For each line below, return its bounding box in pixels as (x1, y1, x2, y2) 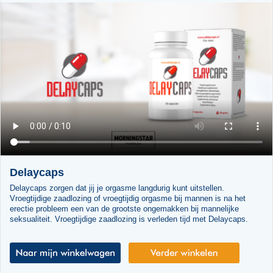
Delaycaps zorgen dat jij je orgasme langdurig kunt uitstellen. (9, 183, 224, 193)
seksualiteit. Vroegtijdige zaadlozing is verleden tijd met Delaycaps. (9, 214, 248, 224)
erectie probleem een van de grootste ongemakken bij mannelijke (9, 204, 239, 213)
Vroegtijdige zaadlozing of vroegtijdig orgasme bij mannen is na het (9, 193, 246, 203)
